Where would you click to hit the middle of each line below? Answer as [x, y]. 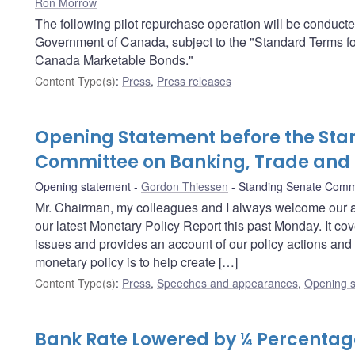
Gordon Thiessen [185, 186]
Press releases [194, 80]
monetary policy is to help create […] [136, 261]
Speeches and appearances [227, 282]
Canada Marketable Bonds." [114, 59]
